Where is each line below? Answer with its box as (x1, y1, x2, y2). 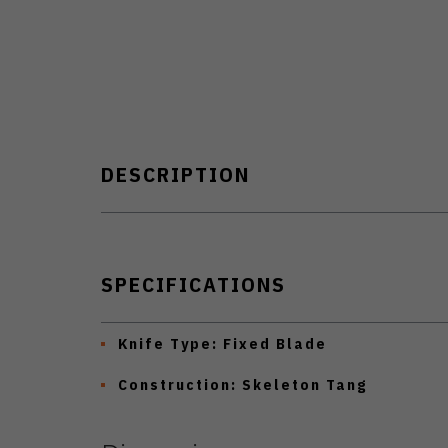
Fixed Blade (218, 333, 327, 353)
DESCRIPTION (101, 159, 250, 188)
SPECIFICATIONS (101, 269, 286, 298)
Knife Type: (118, 333, 218, 353)
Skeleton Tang (237, 374, 367, 394)
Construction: (118, 374, 237, 394)
